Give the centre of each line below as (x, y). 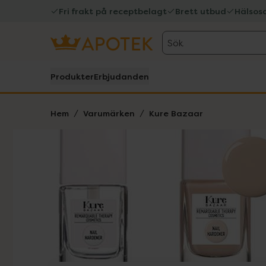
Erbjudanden (121, 76)
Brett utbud (201, 11)
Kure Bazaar (176, 113)
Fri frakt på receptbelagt (113, 11)
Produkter (72, 76)
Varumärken (109, 113)
